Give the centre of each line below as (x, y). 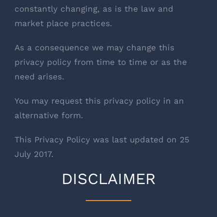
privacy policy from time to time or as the (101, 62)
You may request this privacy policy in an (99, 101)
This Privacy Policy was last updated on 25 (102, 140)
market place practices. (63, 23)
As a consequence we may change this (94, 48)
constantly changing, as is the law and (94, 9)
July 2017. (34, 154)
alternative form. (49, 116)
